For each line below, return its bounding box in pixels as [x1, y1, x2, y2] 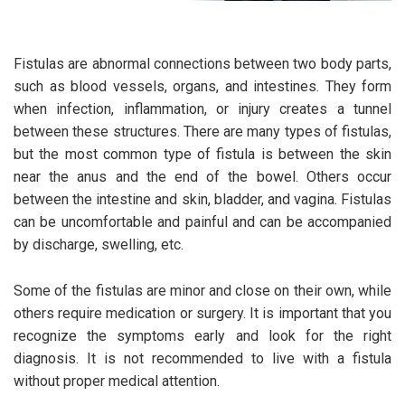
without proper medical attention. [14, 372, 220, 390]
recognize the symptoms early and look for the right [14, 326, 391, 344]
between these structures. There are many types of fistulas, [14, 122, 391, 140]
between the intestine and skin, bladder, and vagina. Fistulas [14, 190, 391, 208]
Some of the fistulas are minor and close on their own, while [14, 281, 391, 299]
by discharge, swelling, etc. [14, 235, 184, 253]
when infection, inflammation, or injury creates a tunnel [14, 99, 391, 118]
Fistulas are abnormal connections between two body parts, [14, 54, 391, 72]
